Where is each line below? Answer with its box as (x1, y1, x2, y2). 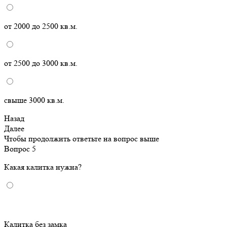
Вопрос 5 (4, 144, 36, 154)
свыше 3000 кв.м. (4, 95, 64, 105)
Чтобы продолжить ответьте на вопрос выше (4, 134, 159, 144)
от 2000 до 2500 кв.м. (4, 21, 78, 31)
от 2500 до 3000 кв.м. (4, 58, 78, 68)
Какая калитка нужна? (4, 162, 82, 172)
